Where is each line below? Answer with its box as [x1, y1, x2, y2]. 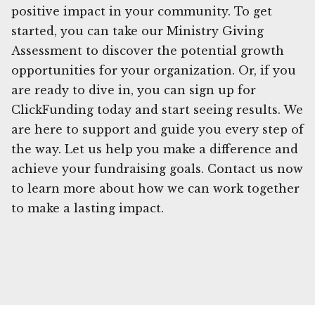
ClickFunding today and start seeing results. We [11, 102, 303, 117]
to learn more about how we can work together [11, 181, 300, 195]
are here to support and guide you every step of [11, 122, 304, 136]
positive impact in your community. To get [11, 4, 272, 18]
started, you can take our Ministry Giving [11, 23, 264, 38]
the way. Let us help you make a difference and [11, 141, 298, 156]
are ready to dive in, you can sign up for [11, 82, 256, 97]
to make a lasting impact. [11, 200, 164, 215]
